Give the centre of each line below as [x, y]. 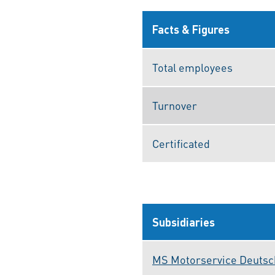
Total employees [192, 67]
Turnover [175, 105]
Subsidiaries [184, 222]
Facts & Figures [191, 29]
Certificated [181, 143]
